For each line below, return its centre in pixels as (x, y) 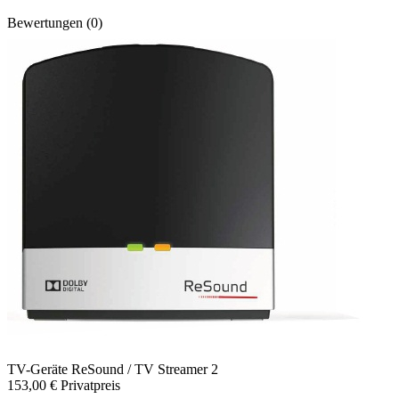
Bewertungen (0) (55, 23)
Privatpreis (90, 386)
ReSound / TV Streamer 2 (145, 370)
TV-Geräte (39, 370)
